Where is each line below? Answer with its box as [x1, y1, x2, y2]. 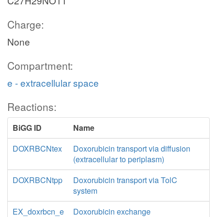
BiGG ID [13, 122, 42, 133]
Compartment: [7, 58, 73, 73]
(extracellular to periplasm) [73, 154, 164, 165]
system [73, 185, 97, 196]
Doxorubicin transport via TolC [73, 174, 177, 186]
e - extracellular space [7, 76, 99, 89]
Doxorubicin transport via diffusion [73, 143, 190, 154]
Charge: [7, 17, 44, 31]
